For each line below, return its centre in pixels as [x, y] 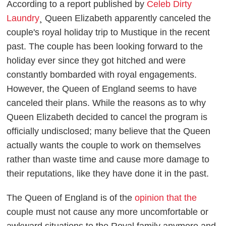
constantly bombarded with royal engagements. [102, 75]
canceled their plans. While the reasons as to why [106, 103]
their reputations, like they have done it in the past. [108, 174]
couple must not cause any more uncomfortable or [108, 212]
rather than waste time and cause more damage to [108, 160]
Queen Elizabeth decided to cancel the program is [107, 117]
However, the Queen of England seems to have [102, 89]
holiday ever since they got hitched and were [96, 61]
